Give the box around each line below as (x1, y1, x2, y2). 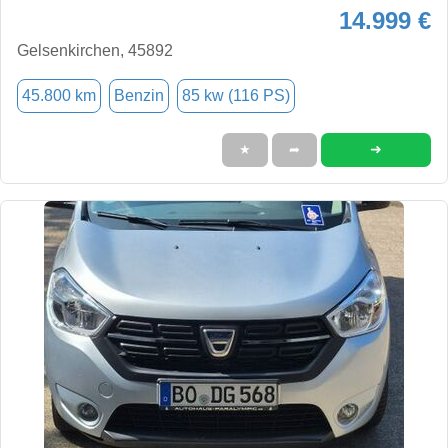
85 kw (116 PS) (182, 86, 290, 104)
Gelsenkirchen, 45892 (17, 41, 173, 59)
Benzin (114, 86, 164, 104)
